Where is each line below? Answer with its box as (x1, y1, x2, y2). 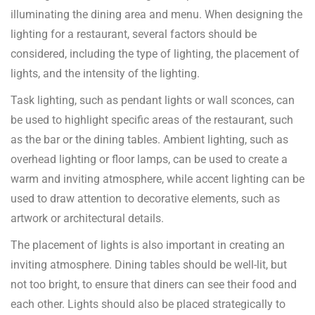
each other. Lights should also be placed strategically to (11, 297, 285, 311)
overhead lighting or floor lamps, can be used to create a (11, 153, 288, 167)
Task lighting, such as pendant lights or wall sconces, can (11, 94, 295, 108)
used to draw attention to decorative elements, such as (11, 192, 280, 206)
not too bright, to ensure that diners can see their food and (11, 278, 297, 292)
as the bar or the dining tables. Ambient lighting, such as (11, 133, 288, 147)
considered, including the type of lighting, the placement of (11, 47, 300, 61)
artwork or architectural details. (11, 212, 164, 226)
